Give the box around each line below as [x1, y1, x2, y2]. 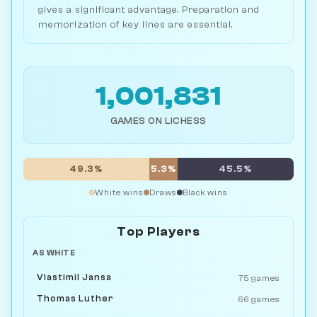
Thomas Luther [37, 294, 115, 304]
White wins [95, 188, 144, 198]
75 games [238, 272, 280, 283]
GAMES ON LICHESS [110, 115, 207, 127]
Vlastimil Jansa [37, 272, 113, 283]
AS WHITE [33, 248, 76, 258]
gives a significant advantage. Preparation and [38, 4, 260, 16]
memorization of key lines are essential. [38, 19, 233, 30]
